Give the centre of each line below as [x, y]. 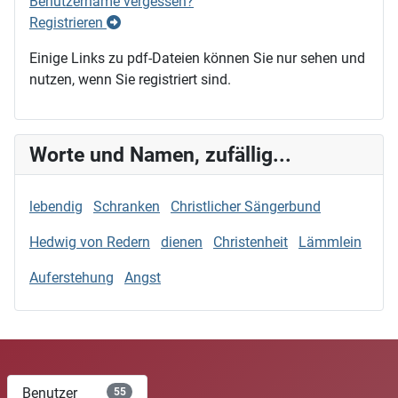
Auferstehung [72, 277]
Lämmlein [330, 242]
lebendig [56, 206]
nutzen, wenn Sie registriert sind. [130, 79]
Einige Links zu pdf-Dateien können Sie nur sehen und [197, 58]
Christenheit [251, 242]
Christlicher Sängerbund [246, 206]
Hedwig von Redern [90, 242]
